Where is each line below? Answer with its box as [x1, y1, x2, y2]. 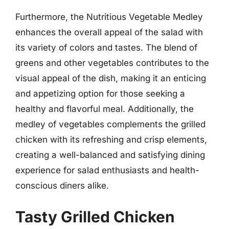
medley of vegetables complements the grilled [15, 119, 205, 129]
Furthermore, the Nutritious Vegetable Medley [15, 11, 203, 22]
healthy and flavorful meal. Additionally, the [15, 103, 194, 114]
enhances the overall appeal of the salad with [15, 27, 203, 37]
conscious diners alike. [15, 180, 109, 191]
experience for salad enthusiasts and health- [15, 165, 199, 175]
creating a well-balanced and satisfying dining [15, 149, 205, 160]
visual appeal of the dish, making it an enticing [15, 73, 206, 83]
